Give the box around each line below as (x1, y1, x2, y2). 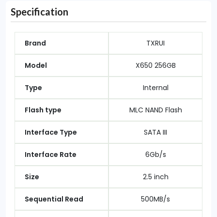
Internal (142, 83, 169, 93)
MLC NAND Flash (129, 105, 182, 115)
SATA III (144, 127, 167, 137)
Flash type (25, 105, 62, 115)
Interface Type (25, 127, 77, 137)
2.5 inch (142, 172, 169, 182)
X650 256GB (135, 61, 176, 70)
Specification (11, 6, 68, 17)
